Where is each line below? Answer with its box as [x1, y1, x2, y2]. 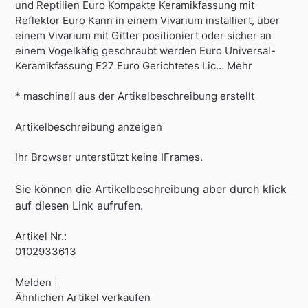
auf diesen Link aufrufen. [15, 198, 144, 212]
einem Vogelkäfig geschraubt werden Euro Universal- [15, 43, 276, 57]
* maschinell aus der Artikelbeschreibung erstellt [15, 89, 255, 103]
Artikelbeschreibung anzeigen [15, 120, 163, 133]
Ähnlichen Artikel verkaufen [15, 290, 151, 304]
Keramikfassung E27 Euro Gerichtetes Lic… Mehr [15, 58, 253, 72]
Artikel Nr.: [15, 230, 67, 243]
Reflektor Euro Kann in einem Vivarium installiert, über [15, 13, 280, 27]
